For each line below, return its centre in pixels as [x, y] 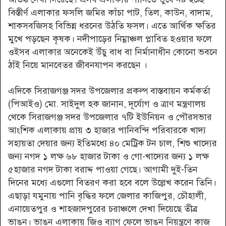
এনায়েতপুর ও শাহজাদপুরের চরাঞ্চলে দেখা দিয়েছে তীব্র [103, 209]
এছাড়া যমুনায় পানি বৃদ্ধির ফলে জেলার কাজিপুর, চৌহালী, [107, 196]
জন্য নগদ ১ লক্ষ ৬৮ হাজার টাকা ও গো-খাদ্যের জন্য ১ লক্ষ [108, 157]
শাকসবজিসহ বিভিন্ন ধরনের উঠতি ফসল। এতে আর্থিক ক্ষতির [112, 26]
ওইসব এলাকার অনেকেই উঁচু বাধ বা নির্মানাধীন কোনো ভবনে [113, 52]
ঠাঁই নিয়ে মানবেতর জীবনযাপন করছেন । [78, 65]
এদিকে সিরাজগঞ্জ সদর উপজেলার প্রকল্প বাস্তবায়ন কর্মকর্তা [109, 91]
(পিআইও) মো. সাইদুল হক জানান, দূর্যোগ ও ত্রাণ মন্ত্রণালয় [107, 104]
